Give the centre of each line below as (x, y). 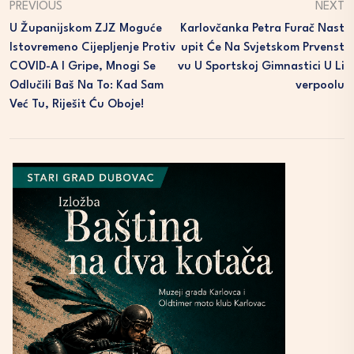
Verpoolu (320, 86)
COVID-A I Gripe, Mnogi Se (83, 67)
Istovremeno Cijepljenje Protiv (92, 48)
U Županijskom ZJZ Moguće (86, 29)
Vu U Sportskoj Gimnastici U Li (261, 67)
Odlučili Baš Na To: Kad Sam (87, 86)
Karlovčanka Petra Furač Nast (262, 29)
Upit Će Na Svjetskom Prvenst (263, 48)
